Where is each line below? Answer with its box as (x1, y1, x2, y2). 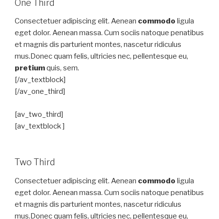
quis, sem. (45, 64, 79, 72)
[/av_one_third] (15, 87, 65, 96)
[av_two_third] (15, 109, 63, 119)
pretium (15, 64, 45, 72)
